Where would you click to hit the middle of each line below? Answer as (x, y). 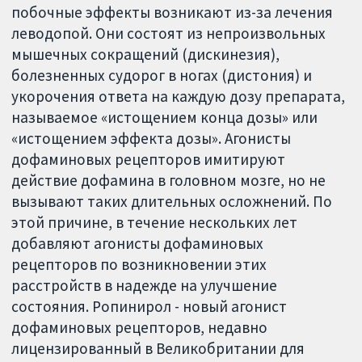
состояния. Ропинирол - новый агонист (149, 307)
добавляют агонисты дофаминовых (138, 244)
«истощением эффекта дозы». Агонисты (152, 139)
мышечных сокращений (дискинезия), (146, 55)
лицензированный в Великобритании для (158, 349)
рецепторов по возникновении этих (139, 265)
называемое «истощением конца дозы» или (165, 118)
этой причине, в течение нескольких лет (155, 223)
